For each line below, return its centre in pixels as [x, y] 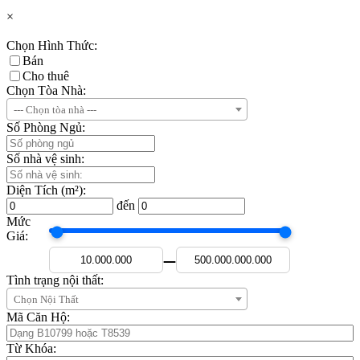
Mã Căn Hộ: [38, 317]
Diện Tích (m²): [46, 190]
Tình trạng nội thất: [55, 280]
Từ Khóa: [31, 349]
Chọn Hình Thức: [52, 46]
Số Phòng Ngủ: [46, 128]
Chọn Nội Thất [46, 300]
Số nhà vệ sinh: [45, 159]
